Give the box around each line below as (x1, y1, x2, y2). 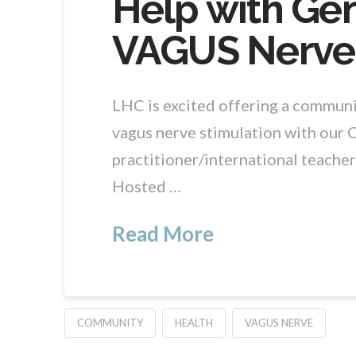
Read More (111, 222, 214, 246)
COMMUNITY (76, 315, 143, 329)
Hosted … (111, 176, 181, 196)
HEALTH (174, 315, 213, 329)
